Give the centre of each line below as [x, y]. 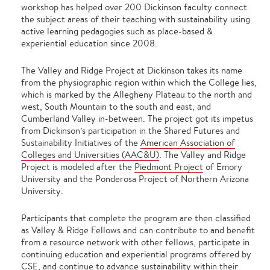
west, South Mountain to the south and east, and [116, 107]
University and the [58, 179]
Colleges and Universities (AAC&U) [90, 155]
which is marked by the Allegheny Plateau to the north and [137, 95]
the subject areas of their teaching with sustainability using [136, 19]
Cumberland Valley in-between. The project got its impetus [137, 119]
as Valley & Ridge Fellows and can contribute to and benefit [138, 230]
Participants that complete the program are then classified [136, 218]
